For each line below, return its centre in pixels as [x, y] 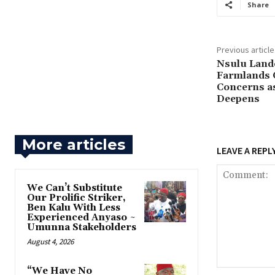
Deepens [238, 99]
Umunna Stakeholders [82, 228]
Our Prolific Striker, [76, 198]
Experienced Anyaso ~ [82, 218]
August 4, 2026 [50, 242]
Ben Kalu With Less [74, 208]
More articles [74, 145]
